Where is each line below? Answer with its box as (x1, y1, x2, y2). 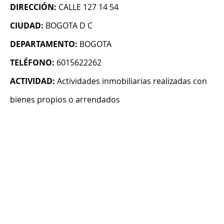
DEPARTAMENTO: (10, 38, 77, 50)
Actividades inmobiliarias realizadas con (57, 75, 207, 87)
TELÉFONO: (10, 57, 54, 68)
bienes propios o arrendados (10, 94, 120, 105)
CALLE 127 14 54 (58, 1, 118, 13)
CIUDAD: (10, 20, 43, 31)
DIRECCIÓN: (10, 1, 56, 13)
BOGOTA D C (45, 20, 92, 31)
